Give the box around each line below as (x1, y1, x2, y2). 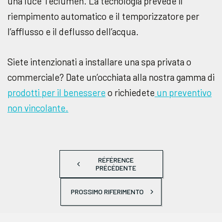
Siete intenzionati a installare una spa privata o (7, 55, 191, 67)
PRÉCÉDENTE (96, 163, 136, 172)
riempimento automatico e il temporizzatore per (7, 10, 199, 22)
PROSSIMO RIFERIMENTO (71, 187, 144, 196)
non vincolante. (7, 102, 68, 113)
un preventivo (155, 86, 212, 98)
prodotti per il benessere (7, 86, 106, 98)
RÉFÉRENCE (98, 155, 134, 164)
